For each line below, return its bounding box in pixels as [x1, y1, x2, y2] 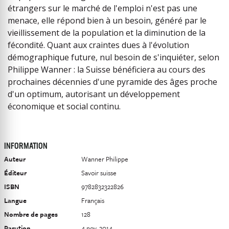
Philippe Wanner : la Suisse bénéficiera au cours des [8, 63, 205, 75]
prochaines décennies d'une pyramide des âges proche [8, 76, 217, 87]
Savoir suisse [81, 167, 117, 178]
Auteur [4, 153, 26, 164]
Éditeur [4, 167, 27, 178]
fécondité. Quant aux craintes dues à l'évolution [8, 39, 189, 51]
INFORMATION [4, 142, 48, 151]
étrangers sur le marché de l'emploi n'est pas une [8, 2, 197, 14]
